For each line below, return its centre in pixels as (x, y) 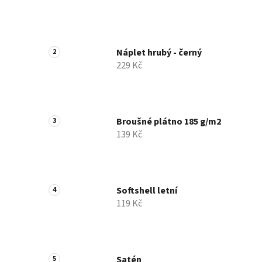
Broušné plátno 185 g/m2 (169, 122)
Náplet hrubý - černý (159, 53)
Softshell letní (147, 191)
